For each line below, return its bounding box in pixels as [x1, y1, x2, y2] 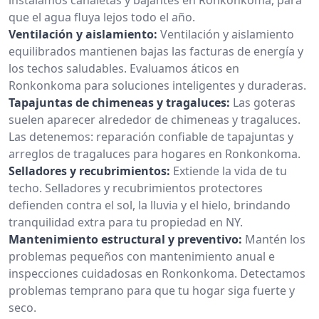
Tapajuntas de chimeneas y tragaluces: [9, 94, 230, 110]
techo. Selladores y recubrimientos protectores [9, 179, 263, 196]
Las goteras [233, 94, 296, 110]
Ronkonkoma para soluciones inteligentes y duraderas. [9, 77, 306, 93]
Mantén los [245, 231, 305, 247]
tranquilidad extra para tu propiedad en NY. [9, 214, 243, 230]
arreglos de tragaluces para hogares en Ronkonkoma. [9, 145, 300, 162]
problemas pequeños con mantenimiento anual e [9, 248, 275, 264]
